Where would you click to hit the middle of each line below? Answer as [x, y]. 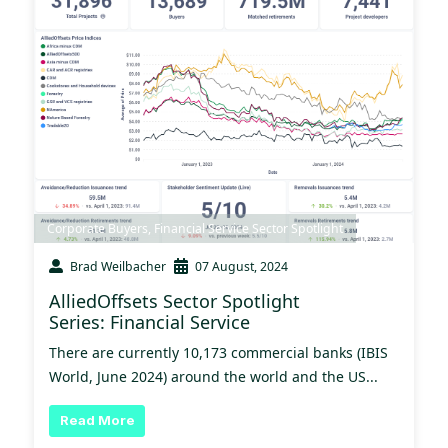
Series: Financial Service [149, 321]
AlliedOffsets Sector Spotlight [174, 300]
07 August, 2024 [241, 266]
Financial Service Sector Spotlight [248, 228]
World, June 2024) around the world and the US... [213, 376]
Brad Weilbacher [118, 266]
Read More [97, 420]
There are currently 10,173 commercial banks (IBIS [218, 352]
